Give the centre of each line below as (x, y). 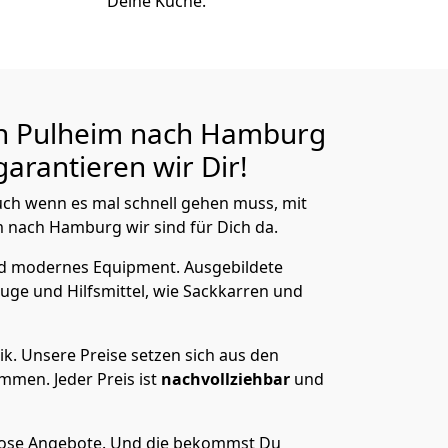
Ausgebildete (233, 267)
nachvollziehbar (227, 379)
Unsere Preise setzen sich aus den (150, 355)
